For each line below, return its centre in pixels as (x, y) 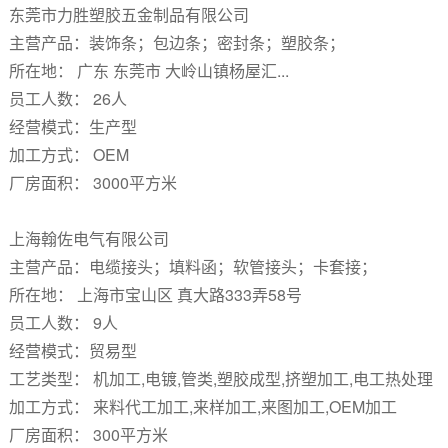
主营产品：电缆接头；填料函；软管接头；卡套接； (192, 266)
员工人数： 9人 (63, 322)
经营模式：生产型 (72, 126)
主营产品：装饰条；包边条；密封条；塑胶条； (176, 42)
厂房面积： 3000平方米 (92, 182)
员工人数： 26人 (67, 98)
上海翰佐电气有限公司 (90, 238)
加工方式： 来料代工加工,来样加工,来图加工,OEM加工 (202, 406)
